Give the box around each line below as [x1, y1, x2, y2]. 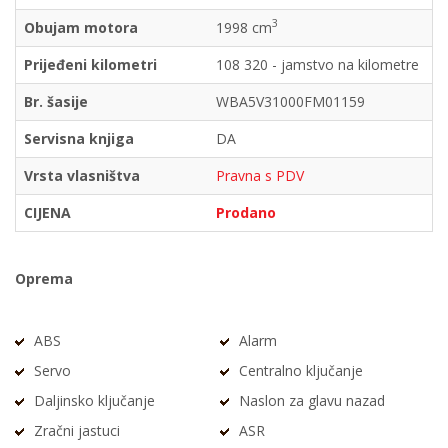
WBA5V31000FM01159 [216, 91, 365, 111]
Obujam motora [24, 17, 138, 37]
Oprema [15, 268, 73, 288]
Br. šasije [24, 91, 88, 111]
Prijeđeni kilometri [24, 54, 157, 74]
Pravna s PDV [216, 165, 304, 185]
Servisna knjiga [24, 128, 134, 148]
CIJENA [24, 202, 71, 222]
